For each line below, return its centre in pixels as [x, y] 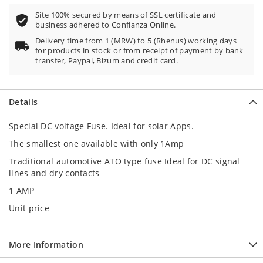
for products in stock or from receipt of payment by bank [139, 51]
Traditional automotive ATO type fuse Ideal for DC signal [124, 161]
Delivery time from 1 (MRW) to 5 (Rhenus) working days [136, 41]
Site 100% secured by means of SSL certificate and [126, 15]
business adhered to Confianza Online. [106, 25]
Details [23, 102]
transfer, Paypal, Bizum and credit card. [107, 61]
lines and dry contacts [55, 173]
